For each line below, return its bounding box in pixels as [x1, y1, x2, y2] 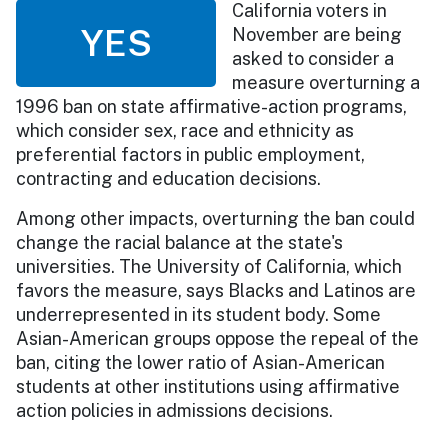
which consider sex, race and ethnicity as [16, 119, 354, 141]
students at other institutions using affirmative [16, 375, 400, 397]
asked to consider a [232, 47, 394, 69]
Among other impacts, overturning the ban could [16, 207, 415, 229]
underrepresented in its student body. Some [16, 303, 381, 325]
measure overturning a [232, 71, 420, 93]
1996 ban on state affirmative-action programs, [16, 95, 407, 117]
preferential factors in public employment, [16, 143, 365, 165]
